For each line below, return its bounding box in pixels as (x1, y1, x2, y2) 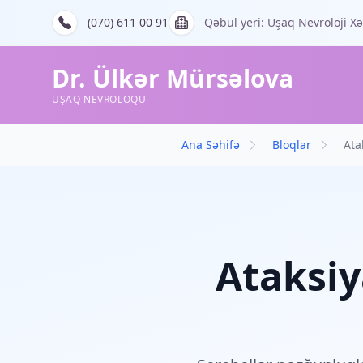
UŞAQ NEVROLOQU (52, 92, 147, 106)
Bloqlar (272, 137, 311, 152)
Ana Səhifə (181, 137, 240, 152)
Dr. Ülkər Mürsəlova (52, 62, 293, 95)
